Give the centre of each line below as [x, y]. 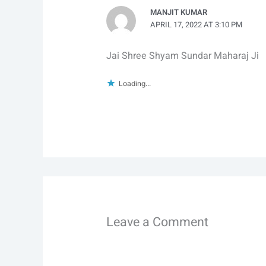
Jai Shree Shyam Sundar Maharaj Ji [182, 56]
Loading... [134, 83]
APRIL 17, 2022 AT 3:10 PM [196, 25]
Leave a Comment [157, 222]
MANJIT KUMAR [178, 12]
